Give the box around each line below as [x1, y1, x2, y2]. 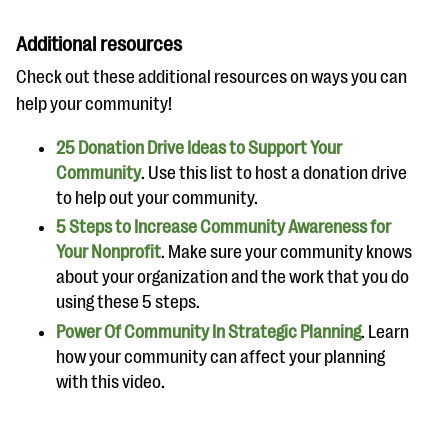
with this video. [56, 371, 168, 392]
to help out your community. [56, 187, 261, 208]
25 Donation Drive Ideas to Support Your [56, 137, 342, 158]
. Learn [361, 321, 409, 342]
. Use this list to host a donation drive [141, 162, 407, 183]
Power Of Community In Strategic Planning [56, 321, 361, 342]
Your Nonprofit [56, 242, 161, 263]
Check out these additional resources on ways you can [16, 66, 407, 87]
